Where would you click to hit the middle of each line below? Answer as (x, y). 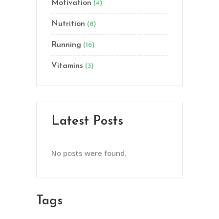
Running (66, 45)
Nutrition (68, 24)
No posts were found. (89, 153)
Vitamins (67, 66)
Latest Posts (87, 121)
